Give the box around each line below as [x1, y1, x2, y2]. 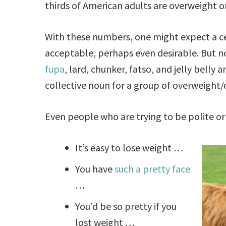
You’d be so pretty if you [75, 200, 177, 213]
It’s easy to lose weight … [75, 141, 184, 154]
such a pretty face [115, 162, 191, 176]
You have [75, 162, 115, 176]
